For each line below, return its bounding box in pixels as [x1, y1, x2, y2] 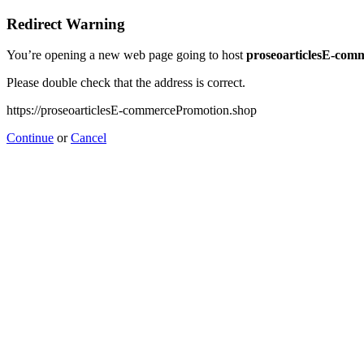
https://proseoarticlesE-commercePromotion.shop [6, 103, 257, 118]
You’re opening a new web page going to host [6, 48, 246, 63]
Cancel [71, 131, 106, 145]
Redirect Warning [6, 15, 125, 32]
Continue [6, 131, 54, 145]
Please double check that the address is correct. [6, 76, 245, 90]
